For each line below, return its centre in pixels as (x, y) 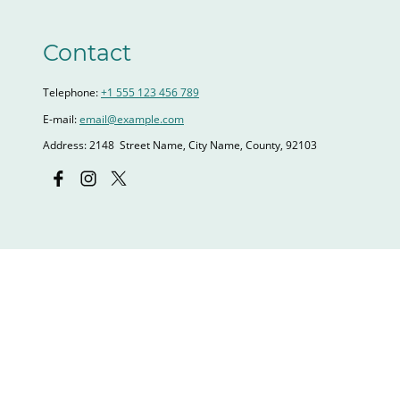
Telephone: (72, 93)
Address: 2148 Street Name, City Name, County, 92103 (180, 145)
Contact (87, 53)
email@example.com (132, 119)
